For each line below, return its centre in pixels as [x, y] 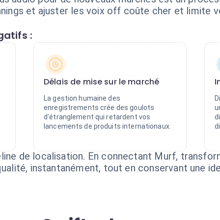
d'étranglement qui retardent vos [97, 117]
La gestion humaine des [82, 98]
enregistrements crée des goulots [99, 108]
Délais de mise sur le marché [102, 82]
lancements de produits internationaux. [107, 126]
